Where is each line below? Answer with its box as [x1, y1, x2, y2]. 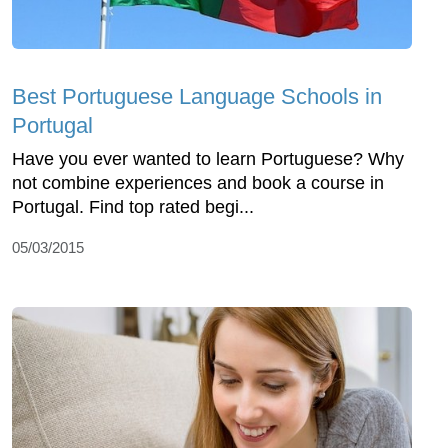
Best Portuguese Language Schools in [12, 84, 382, 110]
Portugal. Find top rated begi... [12, 197, 254, 218]
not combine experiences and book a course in [12, 173, 384, 194]
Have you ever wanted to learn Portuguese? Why [12, 149, 404, 170]
